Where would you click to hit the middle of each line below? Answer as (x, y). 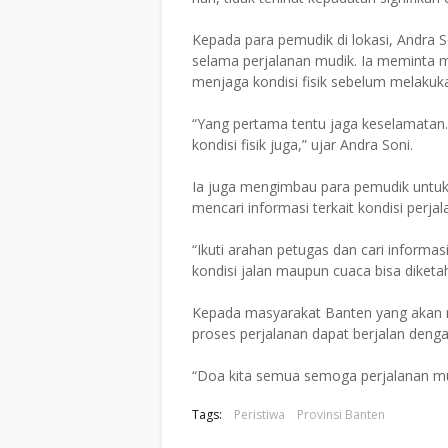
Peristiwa (259, 414)
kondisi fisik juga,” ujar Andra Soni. (302, 144)
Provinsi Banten (341, 414)
